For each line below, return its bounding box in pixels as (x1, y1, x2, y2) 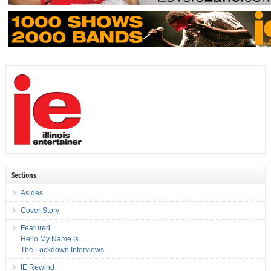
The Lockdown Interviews (20, 246, 104, 255)
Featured (20, 224, 50, 233)
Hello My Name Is (20, 235, 79, 244)
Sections (11, 169, 36, 181)
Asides (20, 189, 43, 198)
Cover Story (20, 206, 59, 215)
